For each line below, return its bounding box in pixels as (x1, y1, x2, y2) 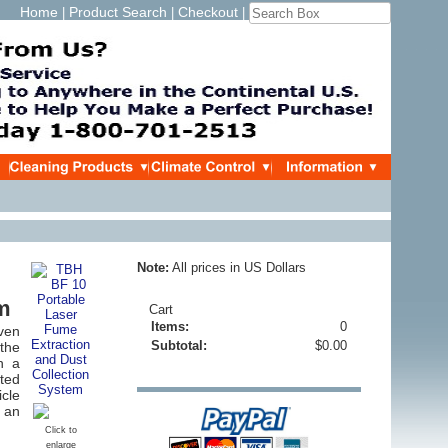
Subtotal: (151, 338, 207, 353)
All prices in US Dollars (169, 260, 306, 275)
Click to (44, 425, 77, 435)
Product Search (69, 4, 167, 20)
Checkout (178, 4, 238, 20)
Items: (151, 319, 189, 334)
